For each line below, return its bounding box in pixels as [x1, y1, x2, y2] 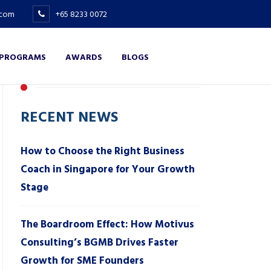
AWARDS [65, 50, 102, 63]
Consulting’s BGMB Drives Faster [21, 234, 178, 251]
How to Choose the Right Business [21, 143, 184, 160]
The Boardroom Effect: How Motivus [21, 216, 194, 233]
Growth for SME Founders [21, 252, 144, 269]
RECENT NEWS [21, 105, 118, 127]
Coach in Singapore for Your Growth [21, 161, 195, 178]
